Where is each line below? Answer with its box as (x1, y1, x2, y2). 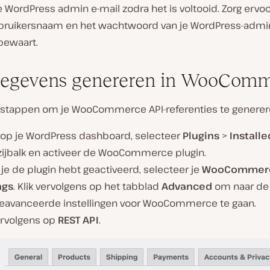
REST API (58, 213, 99, 227)
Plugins (183, 129, 219, 143)
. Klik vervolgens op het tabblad (13, 180, 162, 193)
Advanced (162, 180, 215, 193)
